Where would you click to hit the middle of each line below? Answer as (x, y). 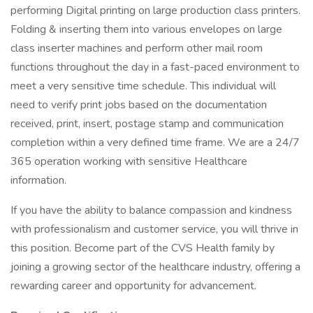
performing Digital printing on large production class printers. (155, 10)
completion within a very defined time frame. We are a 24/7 (155, 143)
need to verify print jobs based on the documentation (139, 105)
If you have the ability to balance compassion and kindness (151, 210)
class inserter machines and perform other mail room (137, 48)
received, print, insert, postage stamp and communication (147, 124)
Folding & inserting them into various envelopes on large (146, 29)
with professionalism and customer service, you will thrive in (154, 229)
